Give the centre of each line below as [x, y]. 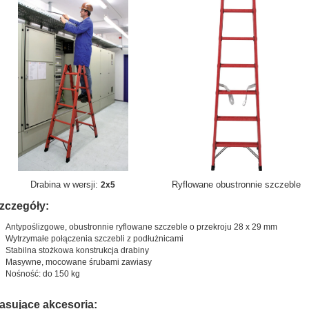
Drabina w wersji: [66, 184]
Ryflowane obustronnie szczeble [237, 184]
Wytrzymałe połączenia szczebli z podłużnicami [94, 238]
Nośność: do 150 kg [42, 273]
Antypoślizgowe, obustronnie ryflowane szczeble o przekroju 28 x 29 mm [141, 227]
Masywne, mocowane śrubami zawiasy [78, 262]
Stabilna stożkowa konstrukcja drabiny [77, 250]
